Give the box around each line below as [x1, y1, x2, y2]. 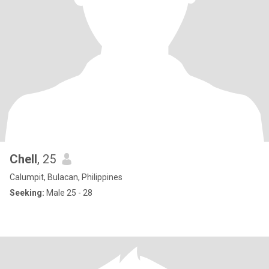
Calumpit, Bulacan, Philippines [10, 172, 122, 182]
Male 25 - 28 [44, 188, 92, 198]
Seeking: [10, 188, 44, 198]
